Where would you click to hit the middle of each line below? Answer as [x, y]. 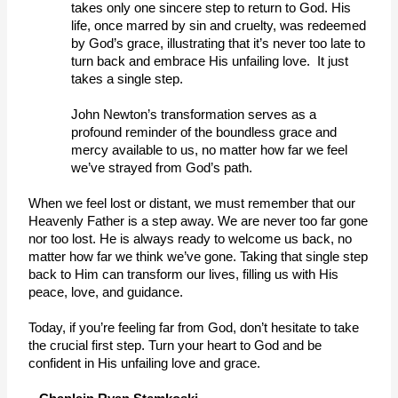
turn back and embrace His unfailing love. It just [210, 61]
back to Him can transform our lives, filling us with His [184, 274]
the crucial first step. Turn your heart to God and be [175, 345]
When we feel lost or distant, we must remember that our [192, 203]
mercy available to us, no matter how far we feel [210, 150]
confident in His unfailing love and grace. [147, 363]
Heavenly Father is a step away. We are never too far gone [199, 221]
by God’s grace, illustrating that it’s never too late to [219, 43]
